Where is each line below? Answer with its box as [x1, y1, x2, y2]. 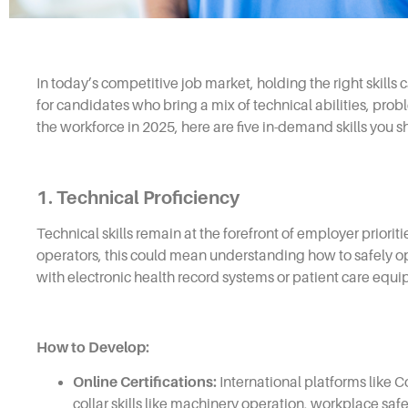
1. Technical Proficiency [36, 187, 240, 208]
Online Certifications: [73, 373, 217, 391]
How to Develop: [36, 339, 149, 356]
